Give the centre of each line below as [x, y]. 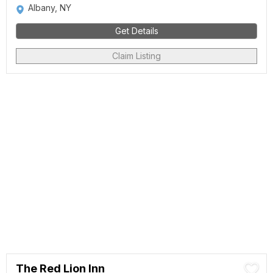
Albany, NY [50, 8]
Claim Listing [136, 56]
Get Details [136, 31]
